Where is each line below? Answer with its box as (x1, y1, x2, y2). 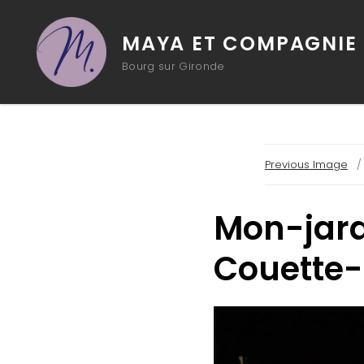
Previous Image (264, 157, 348, 172)
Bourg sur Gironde (122, 58, 225, 74)
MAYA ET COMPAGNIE (122, 30, 357, 57)
